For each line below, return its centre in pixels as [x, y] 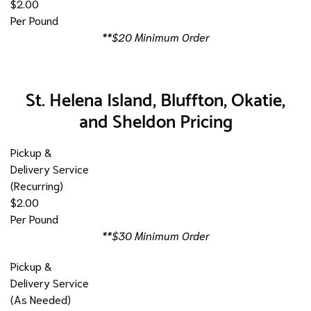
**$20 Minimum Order [155, 36]
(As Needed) [41, 299]
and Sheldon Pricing [155, 122]
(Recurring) [37, 185]
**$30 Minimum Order [155, 235]
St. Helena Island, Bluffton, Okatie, [155, 101]
